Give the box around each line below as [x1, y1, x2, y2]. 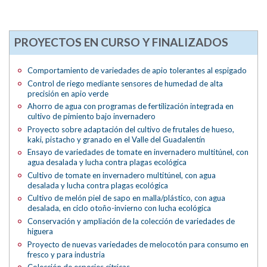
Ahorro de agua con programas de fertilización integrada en [27, 101, 234, 111]
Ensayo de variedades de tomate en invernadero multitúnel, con [27, 147, 249, 157]
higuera [27, 226, 54, 236]
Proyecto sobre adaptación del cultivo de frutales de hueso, [27, 124, 235, 134]
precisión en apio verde [27, 88, 109, 98]
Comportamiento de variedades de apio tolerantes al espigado [27, 66, 247, 76]
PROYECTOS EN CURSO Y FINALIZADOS [14, 35, 228, 49]
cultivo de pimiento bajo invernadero [27, 111, 156, 122]
